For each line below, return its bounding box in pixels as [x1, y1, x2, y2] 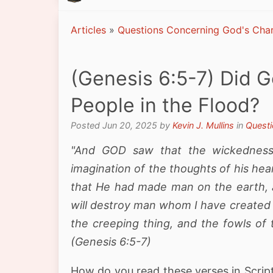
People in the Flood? [71, 93, 260, 117]
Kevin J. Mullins [172, 119, 234, 130]
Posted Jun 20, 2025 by [71, 119, 172, 130]
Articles [71, 23, 106, 36]
